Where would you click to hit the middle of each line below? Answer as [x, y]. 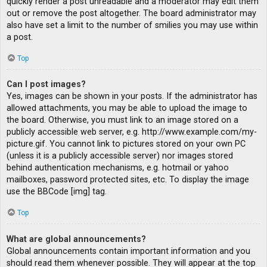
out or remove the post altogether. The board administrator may [131, 13]
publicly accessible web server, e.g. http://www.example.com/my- [132, 132]
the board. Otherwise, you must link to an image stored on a [122, 120]
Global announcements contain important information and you [128, 251]
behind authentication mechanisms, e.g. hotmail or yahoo [118, 168]
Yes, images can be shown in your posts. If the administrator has [132, 97]
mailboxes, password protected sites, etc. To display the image [128, 180]
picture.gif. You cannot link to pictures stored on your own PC [126, 144]
